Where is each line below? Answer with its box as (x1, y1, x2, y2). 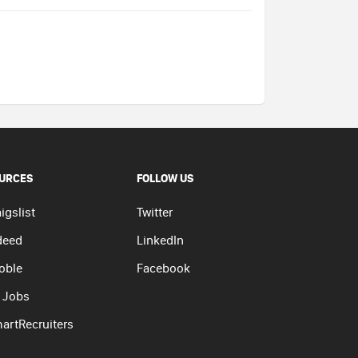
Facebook (137, 260, 190, 276)
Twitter (137, 204, 173, 220)
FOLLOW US (137, 170, 193, 185)
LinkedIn (137, 232, 184, 248)
